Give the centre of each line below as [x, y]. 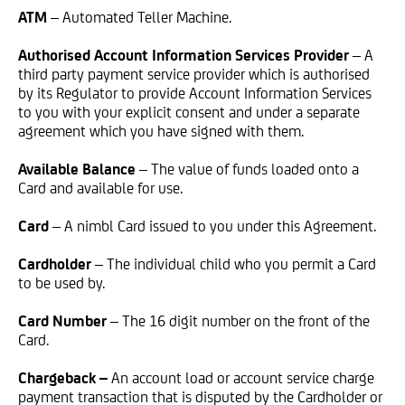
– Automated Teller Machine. [141, 17]
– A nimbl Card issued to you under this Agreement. [214, 226]
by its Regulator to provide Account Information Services [195, 93]
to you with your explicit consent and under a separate [189, 112]
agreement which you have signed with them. [161, 131]
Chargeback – [63, 378]
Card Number [62, 321]
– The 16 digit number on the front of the [240, 321]
